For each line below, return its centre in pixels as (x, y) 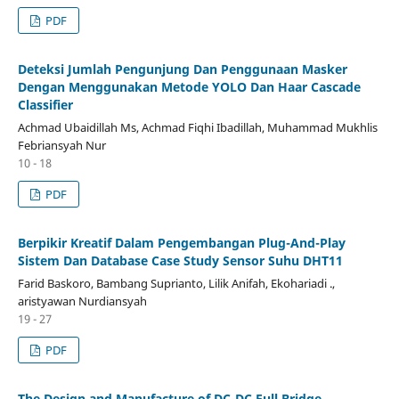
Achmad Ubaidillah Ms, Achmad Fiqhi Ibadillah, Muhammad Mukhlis (197, 127)
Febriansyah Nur (61, 145)
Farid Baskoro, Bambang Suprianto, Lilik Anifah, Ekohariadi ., (176, 283)
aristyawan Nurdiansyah (82, 301)
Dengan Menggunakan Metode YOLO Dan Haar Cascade (189, 86)
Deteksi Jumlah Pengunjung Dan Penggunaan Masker (182, 69)
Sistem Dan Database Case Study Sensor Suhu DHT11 (180, 260)
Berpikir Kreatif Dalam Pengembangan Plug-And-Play (181, 242)
